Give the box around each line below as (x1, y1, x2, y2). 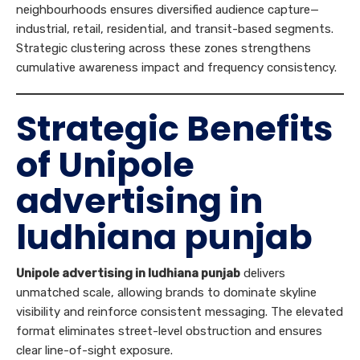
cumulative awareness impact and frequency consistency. (16, 59, 337, 75)
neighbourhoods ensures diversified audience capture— (16, 2, 319, 17)
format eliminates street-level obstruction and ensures (16, 323, 322, 338)
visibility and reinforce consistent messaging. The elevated (16, 304, 343, 319)
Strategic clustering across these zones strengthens (16, 40, 311, 55)
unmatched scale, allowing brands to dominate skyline (16, 284, 317, 300)
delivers (240, 265, 285, 280)
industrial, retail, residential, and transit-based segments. (16, 21, 333, 36)
